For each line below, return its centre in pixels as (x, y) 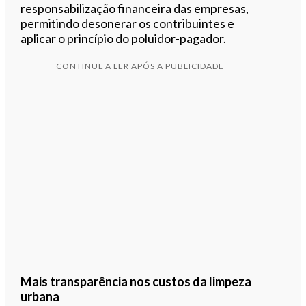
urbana (40, 296)
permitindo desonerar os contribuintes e (128, 23)
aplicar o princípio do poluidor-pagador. (124, 38)
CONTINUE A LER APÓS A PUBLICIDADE (140, 66)
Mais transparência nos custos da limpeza (136, 281)
